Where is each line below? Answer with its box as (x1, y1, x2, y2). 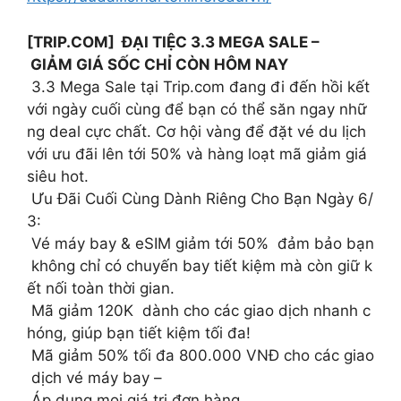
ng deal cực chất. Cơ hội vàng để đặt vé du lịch (27, 122, 371, 141)
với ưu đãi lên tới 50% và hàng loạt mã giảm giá (27, 144, 371, 163)
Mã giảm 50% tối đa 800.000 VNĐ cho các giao (27, 346, 374, 364)
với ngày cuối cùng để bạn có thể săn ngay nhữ (27, 99, 367, 118)
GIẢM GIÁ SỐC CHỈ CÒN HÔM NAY (27, 55, 292, 73)
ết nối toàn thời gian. (27, 278, 175, 297)
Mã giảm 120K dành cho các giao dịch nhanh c (27, 301, 371, 320)
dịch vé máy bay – (27, 368, 162, 387)
